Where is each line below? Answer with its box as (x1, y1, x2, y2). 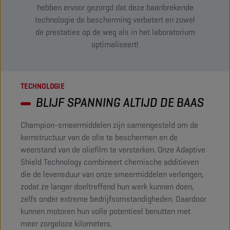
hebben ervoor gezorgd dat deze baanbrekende (36, 2, 194, 13)
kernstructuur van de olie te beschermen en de (21, 132, 178, 143)
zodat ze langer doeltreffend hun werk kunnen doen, (21, 181, 194, 192)
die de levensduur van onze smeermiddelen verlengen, (21, 169, 203, 180)
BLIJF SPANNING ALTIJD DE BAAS (36, 94, 204, 110)
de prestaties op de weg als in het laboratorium (35, 27, 195, 37)
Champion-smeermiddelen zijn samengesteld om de (21, 120, 198, 130)
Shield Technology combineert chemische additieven (21, 157, 199, 167)
